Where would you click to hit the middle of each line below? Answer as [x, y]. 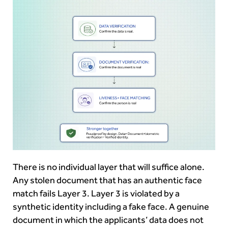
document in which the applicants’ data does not [108, 220]
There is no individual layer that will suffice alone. [109, 167]
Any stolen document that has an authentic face [107, 180]
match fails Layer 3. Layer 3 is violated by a [96, 194]
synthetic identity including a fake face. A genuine [111, 207]
